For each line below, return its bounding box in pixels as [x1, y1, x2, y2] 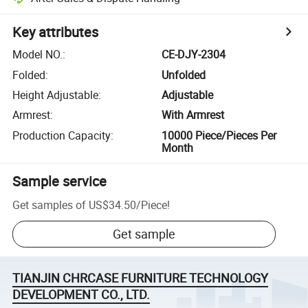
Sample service [12, 171, 107, 190]
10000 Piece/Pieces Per [162, 127, 277, 143]
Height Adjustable [12, 87, 99, 102]
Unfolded [162, 67, 206, 82]
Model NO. [12, 47, 63, 63]
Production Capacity [12, 127, 111, 143]
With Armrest [162, 107, 225, 123]
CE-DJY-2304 [162, 47, 226, 63]
